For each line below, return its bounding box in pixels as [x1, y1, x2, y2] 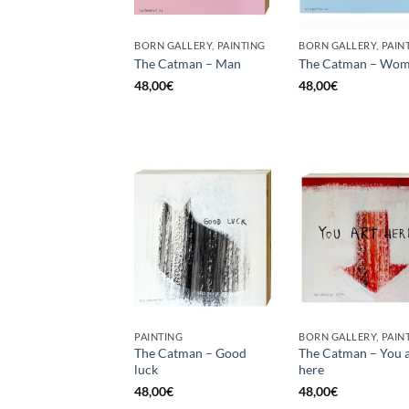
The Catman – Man [134, 55, 241, 71]
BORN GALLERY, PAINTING [134, 39, 266, 52]
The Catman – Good [134, 344, 246, 361]
